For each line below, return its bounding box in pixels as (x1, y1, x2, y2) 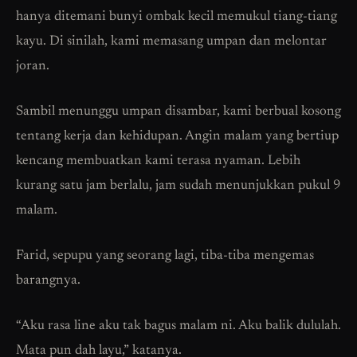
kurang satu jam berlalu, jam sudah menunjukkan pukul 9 (16, 179, 341, 194)
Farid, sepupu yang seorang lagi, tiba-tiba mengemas (16, 249, 314, 264)
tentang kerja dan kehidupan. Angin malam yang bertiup (16, 130, 339, 144)
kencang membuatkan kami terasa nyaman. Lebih (16, 155, 300, 169)
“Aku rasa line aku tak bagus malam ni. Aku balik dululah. (16, 320, 341, 334)
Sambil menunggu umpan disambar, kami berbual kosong (16, 105, 341, 120)
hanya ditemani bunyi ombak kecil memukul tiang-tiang (16, 10, 337, 25)
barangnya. (16, 274, 80, 288)
